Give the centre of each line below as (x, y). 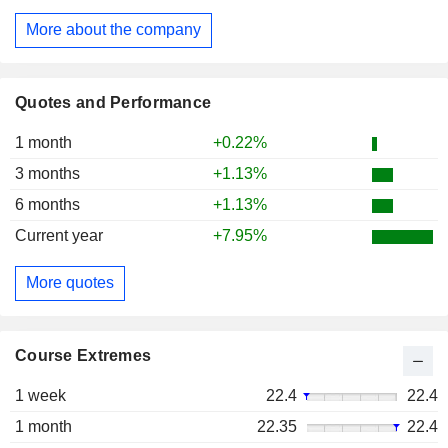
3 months (47, 173)
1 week (40, 395)
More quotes (70, 283)
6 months (47, 204)
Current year (59, 235)
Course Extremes (83, 355)
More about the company (113, 30)
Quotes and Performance (113, 102)
